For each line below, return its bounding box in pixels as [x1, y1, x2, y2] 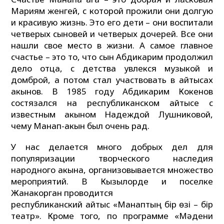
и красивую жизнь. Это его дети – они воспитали [11, 16, 213, 28]
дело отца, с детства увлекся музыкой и [11, 62, 213, 74]
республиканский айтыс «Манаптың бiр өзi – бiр [11, 198, 213, 210]
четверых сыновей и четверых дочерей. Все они [11, 28, 213, 40]
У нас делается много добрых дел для [11, 141, 213, 153]
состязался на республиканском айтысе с [11, 97, 213, 109]
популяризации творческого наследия [11, 152, 213, 164]
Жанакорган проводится [11, 187, 113, 199]
